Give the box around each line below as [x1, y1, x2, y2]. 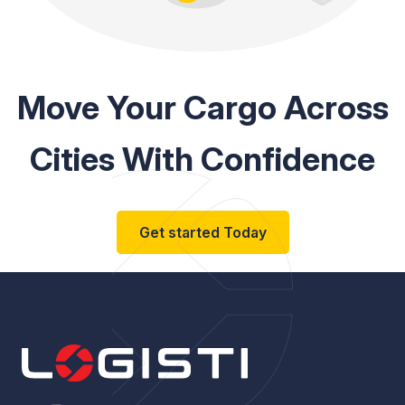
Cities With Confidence [30, 139, 375, 180]
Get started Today [138, 223, 267, 242]
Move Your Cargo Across [16, 88, 389, 128]
